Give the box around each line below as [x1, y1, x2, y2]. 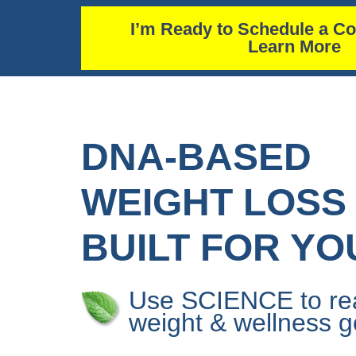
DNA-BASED [81, 136, 311, 179]
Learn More [247, 37, 341, 56]
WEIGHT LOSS [81, 181, 346, 224]
